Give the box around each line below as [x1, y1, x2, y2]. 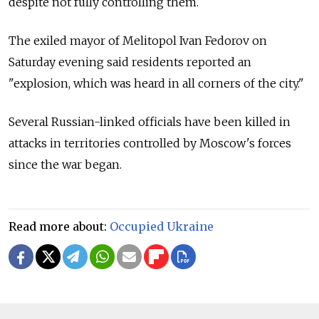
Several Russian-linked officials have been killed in [9, 115, 291, 130]
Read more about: [9, 219, 110, 234]
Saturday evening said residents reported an [9, 55, 251, 70]
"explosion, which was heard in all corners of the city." [9, 76, 304, 91]
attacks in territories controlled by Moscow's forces [9, 136, 291, 151]
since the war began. [9, 157, 125, 172]
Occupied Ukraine [110, 219, 214, 234]
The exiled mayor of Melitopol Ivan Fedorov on [9, 33, 267, 48]
